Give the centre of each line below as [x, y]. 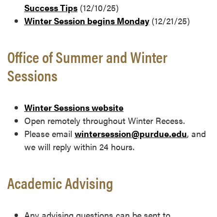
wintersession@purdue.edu [131, 134]
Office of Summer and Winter [87, 57]
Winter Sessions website [74, 108]
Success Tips [51, 8]
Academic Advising [60, 183]
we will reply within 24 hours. [79, 147]
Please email [49, 134]
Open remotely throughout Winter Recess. [105, 121]
